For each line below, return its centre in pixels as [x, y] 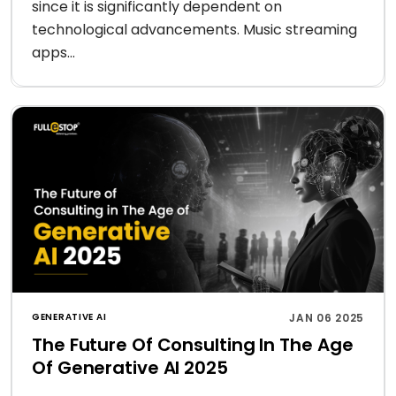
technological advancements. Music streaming [194, 30]
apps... [53, 53]
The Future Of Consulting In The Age [193, 345]
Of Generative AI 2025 [130, 368]
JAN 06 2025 [327, 318]
